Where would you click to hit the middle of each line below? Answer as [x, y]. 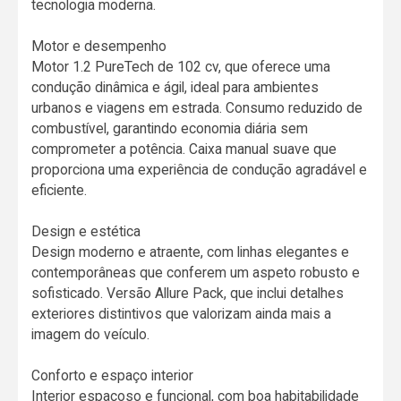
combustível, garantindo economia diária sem [170, 129]
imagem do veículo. [91, 335]
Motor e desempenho [99, 47]
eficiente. [60, 191]
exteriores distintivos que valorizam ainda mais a [182, 314]
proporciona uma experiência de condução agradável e [200, 170]
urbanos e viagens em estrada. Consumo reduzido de [197, 108]
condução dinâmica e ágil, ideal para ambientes [175, 88]
